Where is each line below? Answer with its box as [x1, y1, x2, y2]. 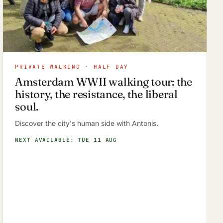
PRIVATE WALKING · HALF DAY [15, 63, 129, 70]
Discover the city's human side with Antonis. [15, 118, 159, 127]
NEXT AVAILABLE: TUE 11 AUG [15, 136, 117, 143]
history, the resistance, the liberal [15, 87, 178, 101]
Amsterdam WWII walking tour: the [15, 74, 192, 89]
